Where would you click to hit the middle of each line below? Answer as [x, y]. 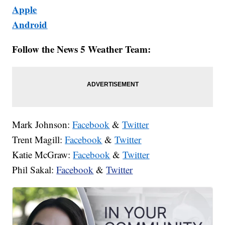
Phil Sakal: [34, 169]
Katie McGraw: [43, 154]
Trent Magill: [39, 139]
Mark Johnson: [42, 124]
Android [30, 24]
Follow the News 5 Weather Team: [82, 49]
